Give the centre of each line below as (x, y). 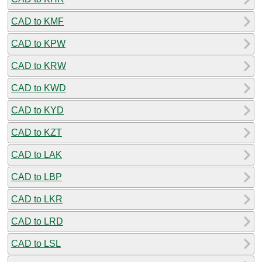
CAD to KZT (37, 132)
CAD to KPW (38, 43)
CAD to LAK (37, 154)
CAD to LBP (37, 177)
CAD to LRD (37, 221)
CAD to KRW (39, 65)
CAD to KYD (37, 110)
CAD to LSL (36, 243)
